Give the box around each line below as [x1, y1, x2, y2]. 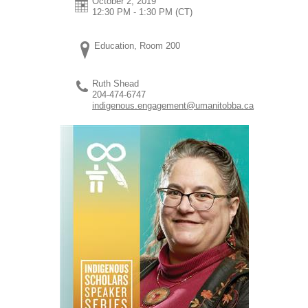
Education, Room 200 [94, 40, 181, 51]
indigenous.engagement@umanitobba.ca [92, 100, 254, 111]
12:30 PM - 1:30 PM [92, 6, 173, 17]
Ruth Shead [92, 78, 140, 89]
